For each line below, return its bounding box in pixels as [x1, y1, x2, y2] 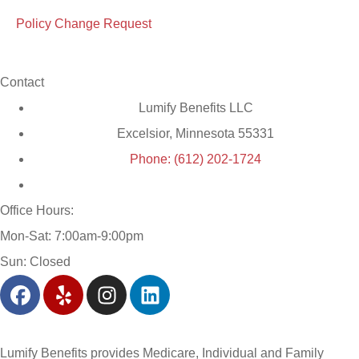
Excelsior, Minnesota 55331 [117, 127, 274, 141]
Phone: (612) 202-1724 [130, 152, 261, 167]
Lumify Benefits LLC [138, 101, 253, 115]
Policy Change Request [16, 17, 151, 31]
